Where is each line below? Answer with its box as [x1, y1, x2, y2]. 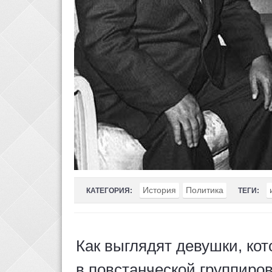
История [143, 185, 176, 195]
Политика [186, 185, 223, 195]
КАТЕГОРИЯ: [86, 186, 132, 195]
